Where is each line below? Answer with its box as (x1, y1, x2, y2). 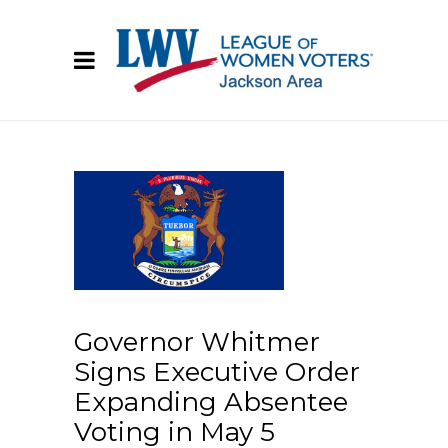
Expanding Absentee (74, 385, 348, 418)
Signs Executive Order (74, 355, 360, 388)
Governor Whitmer (74, 325, 320, 358)
